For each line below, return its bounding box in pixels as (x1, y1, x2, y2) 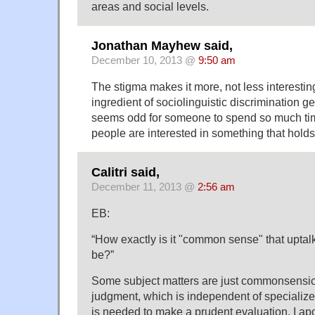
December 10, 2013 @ (91, 55, 198, 67)
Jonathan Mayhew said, (91, 39, 233, 53)
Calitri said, (91, 165, 160, 180)
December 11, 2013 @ (91, 181, 198, 193)
